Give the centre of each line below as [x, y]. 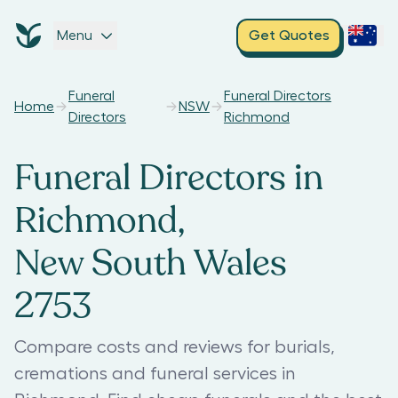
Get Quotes [289, 36]
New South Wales [151, 263]
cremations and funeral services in [155, 374]
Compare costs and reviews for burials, [175, 347]
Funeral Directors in [169, 178]
